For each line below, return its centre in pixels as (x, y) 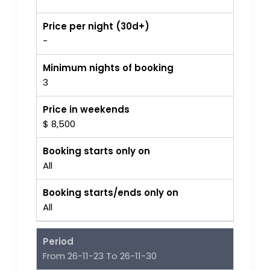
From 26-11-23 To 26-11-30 (100, 256)
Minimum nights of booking (108, 68)
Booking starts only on (97, 151)
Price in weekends (86, 110)
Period (58, 242)
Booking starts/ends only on (111, 193)
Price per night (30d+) (96, 27)
